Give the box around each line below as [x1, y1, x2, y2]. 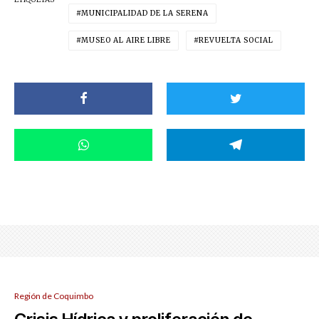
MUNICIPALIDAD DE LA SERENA [81, 8, 209, 18]
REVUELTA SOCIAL [199, 35, 273, 45]
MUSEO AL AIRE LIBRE [81, 35, 171, 45]
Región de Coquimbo [14, 290, 93, 301]
